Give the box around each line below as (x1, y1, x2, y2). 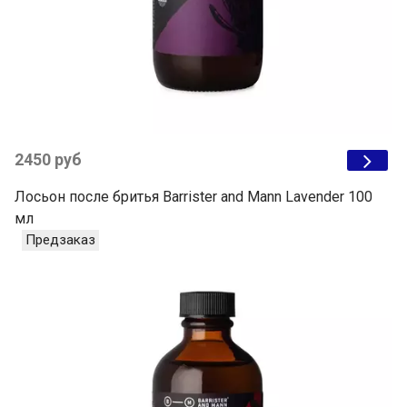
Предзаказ (25, 232, 95, 249)
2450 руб (15, 151, 82, 170)
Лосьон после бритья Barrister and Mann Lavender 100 (15, 188, 372, 206)
